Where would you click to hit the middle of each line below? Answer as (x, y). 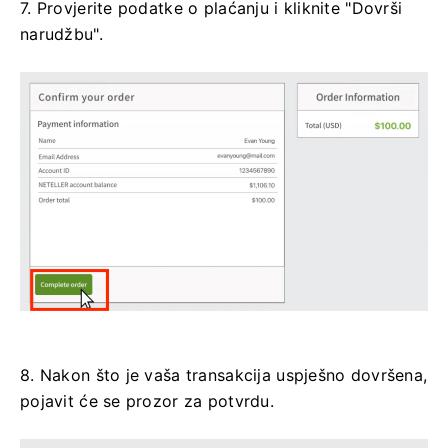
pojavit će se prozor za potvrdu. (147, 401)
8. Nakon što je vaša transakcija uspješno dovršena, (224, 375)
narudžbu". (61, 33)
